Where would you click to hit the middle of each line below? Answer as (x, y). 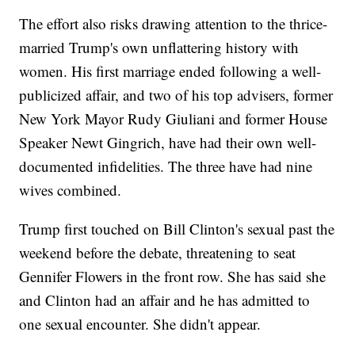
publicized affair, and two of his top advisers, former (176, 95)
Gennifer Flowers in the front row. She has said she (173, 277)
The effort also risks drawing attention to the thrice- (174, 24)
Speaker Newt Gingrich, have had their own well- (168, 143)
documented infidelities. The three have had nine (166, 166)
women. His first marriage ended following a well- (170, 71)
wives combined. (71, 190)
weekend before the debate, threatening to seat (158, 253)
